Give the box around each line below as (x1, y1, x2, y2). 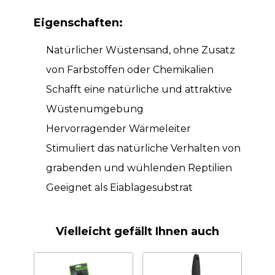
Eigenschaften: (33, 16, 123, 30)
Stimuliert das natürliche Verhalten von (45, 142, 241, 155)
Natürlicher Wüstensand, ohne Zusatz (45, 44, 235, 56)
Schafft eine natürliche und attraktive (45, 83, 232, 96)
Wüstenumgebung (45, 103, 144, 115)
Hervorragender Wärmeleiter (45, 123, 191, 135)
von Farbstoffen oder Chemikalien (45, 64, 214, 76)
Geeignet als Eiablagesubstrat (45, 182, 193, 194)
